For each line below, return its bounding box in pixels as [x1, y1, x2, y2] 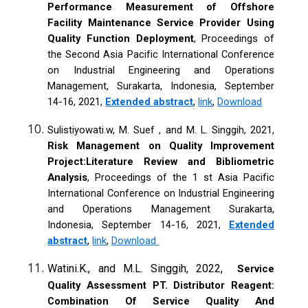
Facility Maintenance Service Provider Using [47, 16, 274, 29]
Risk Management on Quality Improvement [47, 139, 274, 152]
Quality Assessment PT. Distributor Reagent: [47, 278, 274, 291]
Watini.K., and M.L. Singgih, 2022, [47, 261, 223, 275]
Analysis [47, 170, 88, 184]
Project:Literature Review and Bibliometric [47, 155, 274, 168]
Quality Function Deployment [47, 32, 194, 45]
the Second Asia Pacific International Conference [47, 47, 274, 60]
